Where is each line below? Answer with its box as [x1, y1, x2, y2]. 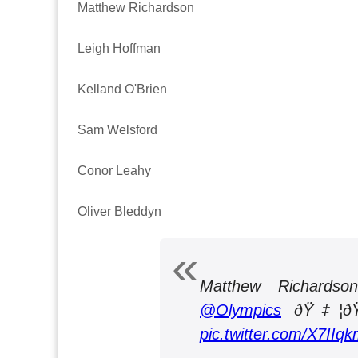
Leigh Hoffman [78, 41, 161, 55]
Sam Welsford [78, 122, 157, 137]
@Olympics [200, 300, 281, 319]
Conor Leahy [78, 163, 151, 177]
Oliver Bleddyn [78, 204, 161, 218]
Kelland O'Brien [78, 82, 167, 96]
